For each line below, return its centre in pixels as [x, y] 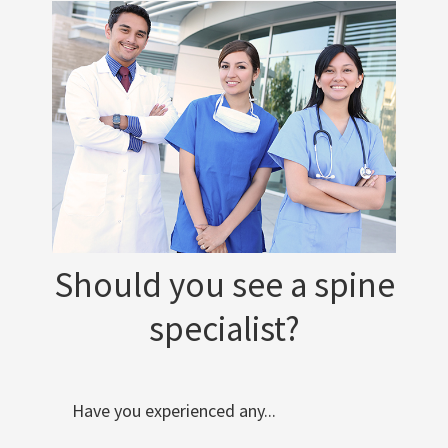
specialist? [224, 328]
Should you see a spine [224, 284]
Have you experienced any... [174, 410]
